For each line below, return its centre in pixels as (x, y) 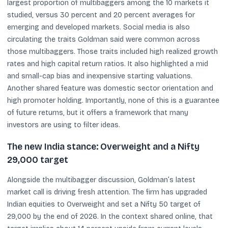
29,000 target (38, 160)
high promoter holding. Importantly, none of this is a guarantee (113, 101)
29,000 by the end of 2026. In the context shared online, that (110, 216)
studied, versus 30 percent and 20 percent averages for (101, 15)
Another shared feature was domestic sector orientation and (110, 88)
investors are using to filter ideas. (64, 125)
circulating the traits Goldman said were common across (104, 39)
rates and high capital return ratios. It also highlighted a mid (108, 64)
